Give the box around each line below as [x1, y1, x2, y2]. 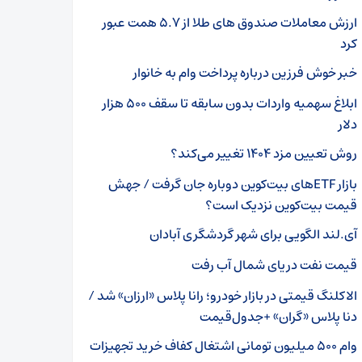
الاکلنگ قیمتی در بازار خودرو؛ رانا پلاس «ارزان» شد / [88, 284, 357, 307]
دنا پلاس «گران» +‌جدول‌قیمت [200, 305, 357, 328]
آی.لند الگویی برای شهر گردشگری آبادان [149, 223, 357, 246]
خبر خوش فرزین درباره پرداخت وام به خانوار [133, 61, 357, 84]
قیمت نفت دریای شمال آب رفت [192, 254, 357, 276]
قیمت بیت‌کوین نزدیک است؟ [205, 194, 357, 217]
